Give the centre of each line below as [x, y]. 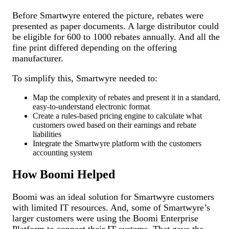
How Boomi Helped [64, 175]
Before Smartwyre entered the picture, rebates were [108, 16]
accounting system [63, 153]
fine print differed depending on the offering [95, 48]
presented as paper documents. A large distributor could [116, 26]
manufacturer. [38, 59]
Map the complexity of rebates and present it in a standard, [127, 98]
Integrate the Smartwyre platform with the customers [117, 144]
